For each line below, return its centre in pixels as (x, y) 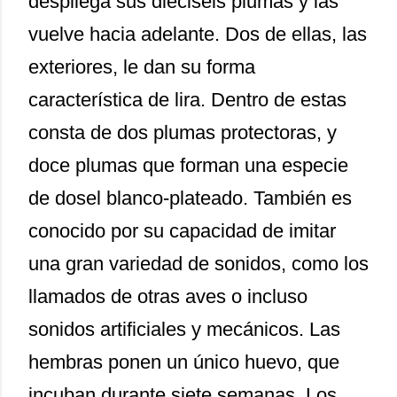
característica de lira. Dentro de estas (187, 100)
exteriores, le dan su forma (142, 67)
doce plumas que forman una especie (188, 165)
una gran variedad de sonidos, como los (198, 264)
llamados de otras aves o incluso (168, 296)
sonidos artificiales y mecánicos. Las (184, 329)
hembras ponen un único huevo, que (184, 362)
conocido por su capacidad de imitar (182, 231)
